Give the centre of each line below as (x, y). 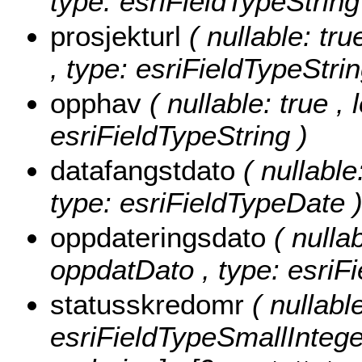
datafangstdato (147, 170)
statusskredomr (151, 305)
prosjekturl (120, 36)
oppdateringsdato (162, 238)
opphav (100, 103)
